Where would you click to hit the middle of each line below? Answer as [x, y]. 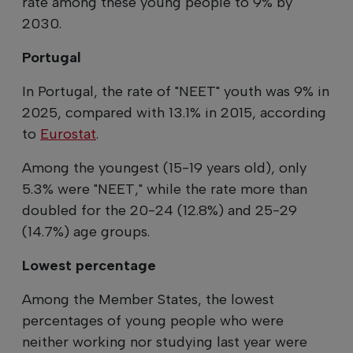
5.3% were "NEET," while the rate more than [165, 189]
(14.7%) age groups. [86, 231]
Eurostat [68, 134]
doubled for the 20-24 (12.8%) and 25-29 [160, 210]
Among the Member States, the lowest [148, 299]
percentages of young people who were [153, 320]
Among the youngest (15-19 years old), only [164, 167]
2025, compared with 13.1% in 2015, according [174, 112]
